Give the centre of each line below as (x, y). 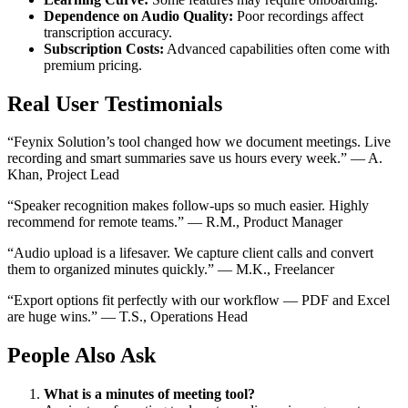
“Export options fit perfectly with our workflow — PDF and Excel (199, 301)
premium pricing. (93, 65)
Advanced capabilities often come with (277, 48)
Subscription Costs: (104, 48)
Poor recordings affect (298, 15)
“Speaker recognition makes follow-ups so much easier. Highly (188, 206)
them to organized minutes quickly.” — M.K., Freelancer (171, 270)
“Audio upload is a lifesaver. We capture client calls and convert (190, 253)
